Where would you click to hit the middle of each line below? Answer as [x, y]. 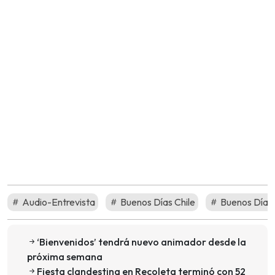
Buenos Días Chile [157, 202]
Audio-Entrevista [58, 202]
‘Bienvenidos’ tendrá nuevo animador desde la [141, 242]
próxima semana [65, 257]
